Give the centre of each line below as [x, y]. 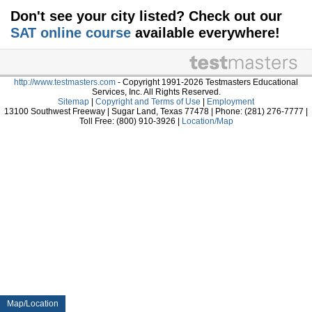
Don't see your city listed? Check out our [146, 16]
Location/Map [207, 122]
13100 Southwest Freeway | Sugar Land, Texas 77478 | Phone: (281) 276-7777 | [156, 112]
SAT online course [71, 33]
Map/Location [33, 304]
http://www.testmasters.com [65, 83]
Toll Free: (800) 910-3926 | [130, 122]
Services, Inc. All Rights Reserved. [156, 92]
